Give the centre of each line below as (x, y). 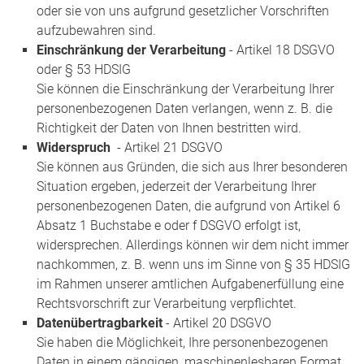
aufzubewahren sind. (96, 30)
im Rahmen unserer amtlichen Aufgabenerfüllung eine (190, 284)
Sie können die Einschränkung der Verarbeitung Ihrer (185, 89)
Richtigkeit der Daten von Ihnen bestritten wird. (169, 128)
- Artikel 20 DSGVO (217, 323)
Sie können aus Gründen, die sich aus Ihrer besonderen (192, 167)
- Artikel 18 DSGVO (280, 50)
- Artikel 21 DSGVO (167, 147)
